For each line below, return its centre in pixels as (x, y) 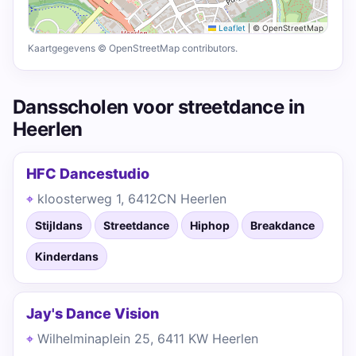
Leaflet (231, 28)
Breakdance (282, 225)
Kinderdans (67, 256)
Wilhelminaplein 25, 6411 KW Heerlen (148, 339)
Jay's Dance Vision (93, 313)
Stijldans (59, 225)
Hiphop (210, 225)
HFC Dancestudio (88, 174)
